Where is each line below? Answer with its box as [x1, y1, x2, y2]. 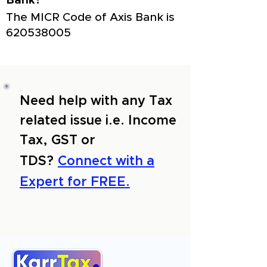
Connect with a [58, 155, 154, 168]
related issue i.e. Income [20, 114, 176, 128]
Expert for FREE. [20, 176, 130, 189]
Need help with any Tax [20, 95, 172, 108]
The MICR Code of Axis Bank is [6, 12, 175, 23]
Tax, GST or [20, 134, 95, 147]
